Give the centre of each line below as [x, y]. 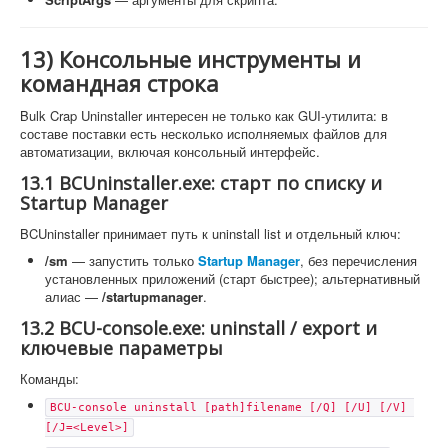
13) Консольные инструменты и [190, 58]
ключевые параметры [121, 347]
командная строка [119, 82]
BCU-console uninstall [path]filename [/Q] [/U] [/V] [228, 407]
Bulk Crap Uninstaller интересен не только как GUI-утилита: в [204, 115]
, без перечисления [358, 260]
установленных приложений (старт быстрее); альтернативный [232, 278]
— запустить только [133, 260]
